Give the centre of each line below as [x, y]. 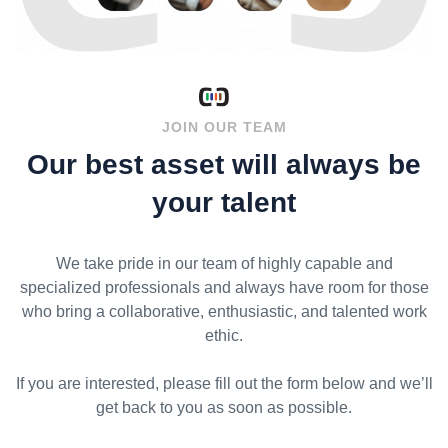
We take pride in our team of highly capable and [224, 263]
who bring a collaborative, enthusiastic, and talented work [224, 311]
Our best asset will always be [224, 164]
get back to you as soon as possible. [224, 407]
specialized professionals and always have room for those [224, 287]
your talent [224, 202]
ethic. [224, 335]
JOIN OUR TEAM [224, 126]
